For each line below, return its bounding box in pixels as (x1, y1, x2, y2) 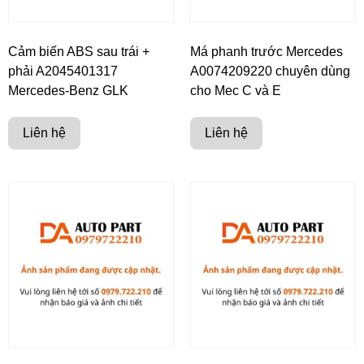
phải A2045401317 (8, 63, 118, 78)
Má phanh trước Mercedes (190, 44, 343, 58)
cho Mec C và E (190, 83, 281, 97)
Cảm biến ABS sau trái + (8, 44, 149, 58)
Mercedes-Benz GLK (8, 83, 128, 97)
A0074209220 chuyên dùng (190, 63, 350, 78)
